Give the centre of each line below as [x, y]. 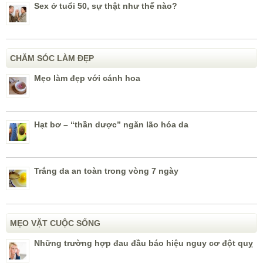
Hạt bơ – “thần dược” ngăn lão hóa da [111, 125]
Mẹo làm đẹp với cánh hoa [87, 78]
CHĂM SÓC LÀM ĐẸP [52, 58]
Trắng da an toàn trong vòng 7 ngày [106, 171]
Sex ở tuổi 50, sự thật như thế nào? [106, 6]
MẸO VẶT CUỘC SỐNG [55, 223]
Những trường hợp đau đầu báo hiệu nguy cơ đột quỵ [144, 243]
